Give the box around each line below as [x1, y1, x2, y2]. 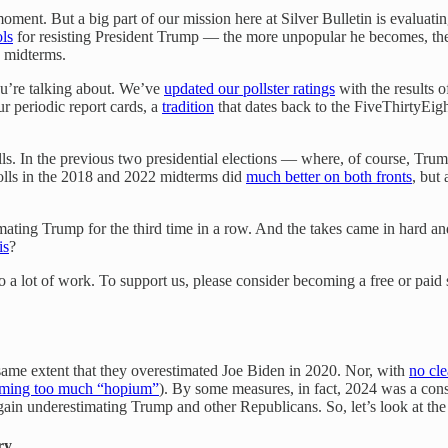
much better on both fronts [246, 167, 412, 185]
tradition [162, 97, 214, 115]
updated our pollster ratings [164, 79, 335, 97]
